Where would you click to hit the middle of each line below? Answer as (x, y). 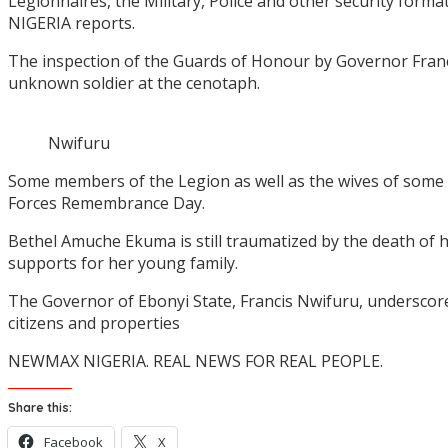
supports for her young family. (123, 263)
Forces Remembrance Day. (106, 203)
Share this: (40, 408)
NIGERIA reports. (71, 23)
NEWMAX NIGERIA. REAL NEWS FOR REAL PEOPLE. (195, 361)
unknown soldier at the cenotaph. (134, 83)
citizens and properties (94, 323)
